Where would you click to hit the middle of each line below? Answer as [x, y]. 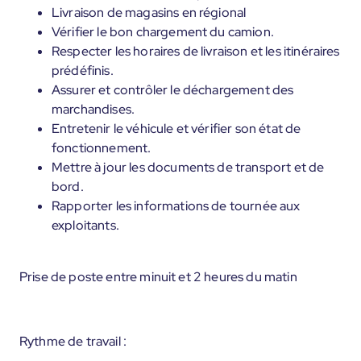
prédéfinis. [83, 71]
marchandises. [93, 109]
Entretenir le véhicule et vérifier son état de [176, 129]
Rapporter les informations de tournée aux [176, 206]
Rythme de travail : [73, 341]
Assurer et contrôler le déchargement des [173, 90]
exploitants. [85, 225]
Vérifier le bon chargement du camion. [163, 32]
